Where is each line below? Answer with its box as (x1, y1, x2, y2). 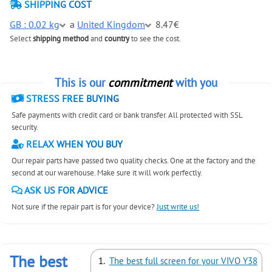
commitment (108, 75, 172, 90)
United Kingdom (77, 18, 145, 31)
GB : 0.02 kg (10, 18, 59, 31)
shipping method (33, 33, 89, 44)
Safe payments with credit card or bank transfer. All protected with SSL (12, 109, 243, 120)
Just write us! (157, 201, 200, 212)
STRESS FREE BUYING (24, 92, 120, 104)
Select (10, 33, 33, 44)
